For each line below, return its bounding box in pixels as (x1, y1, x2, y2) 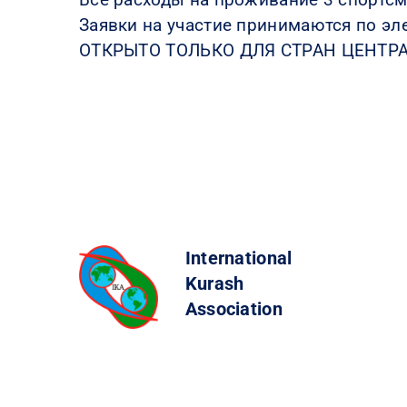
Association (184, 297, 283, 320)
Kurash (184, 272, 244, 294)
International (184, 246, 293, 269)
